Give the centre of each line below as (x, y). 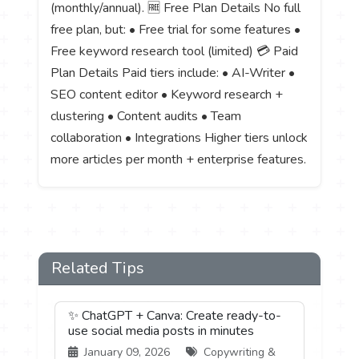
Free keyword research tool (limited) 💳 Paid (175, 52)
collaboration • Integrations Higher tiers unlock (179, 138)
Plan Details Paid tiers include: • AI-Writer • (173, 73)
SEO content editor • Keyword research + (167, 95)
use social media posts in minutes (161, 331)
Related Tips (98, 268)
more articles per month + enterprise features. (179, 160)
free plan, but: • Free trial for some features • (176, 30)
